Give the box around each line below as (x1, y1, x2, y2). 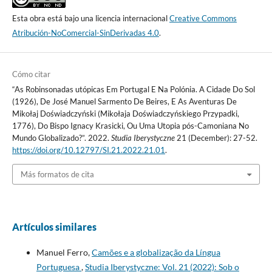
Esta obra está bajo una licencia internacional (12, 13, 169, 23)
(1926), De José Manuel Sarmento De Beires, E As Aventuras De (12, 96, 237, 106)
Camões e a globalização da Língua (91, 247, 220, 258)
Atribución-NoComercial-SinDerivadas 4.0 (12, 27, 159, 38)
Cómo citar (12, 69, 50, 79)
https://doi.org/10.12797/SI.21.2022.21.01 (12, 144, 165, 155)
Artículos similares (12, 221, 97, 233)
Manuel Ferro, (36, 247, 92, 258)
